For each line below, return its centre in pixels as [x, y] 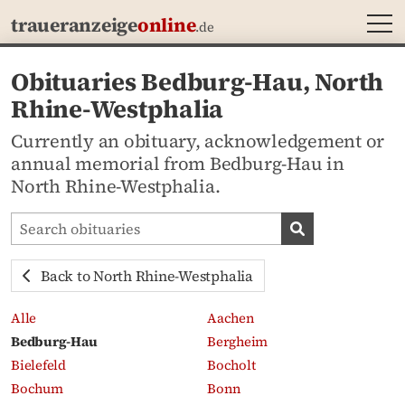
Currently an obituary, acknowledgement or [198, 141]
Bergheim [238, 341]
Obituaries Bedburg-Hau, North [198, 81]
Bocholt [231, 365]
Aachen [231, 318]
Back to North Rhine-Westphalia [147, 275]
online [166, 25]
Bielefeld [38, 365]
